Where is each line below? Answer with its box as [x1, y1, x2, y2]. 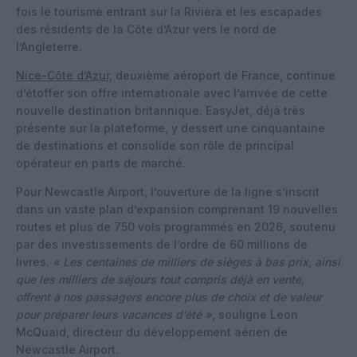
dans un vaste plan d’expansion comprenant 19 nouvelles [16, 202, 338, 216]
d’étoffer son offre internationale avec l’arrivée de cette [16, 85, 328, 100]
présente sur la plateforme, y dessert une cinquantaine [16, 120, 325, 135]
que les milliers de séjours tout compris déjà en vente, [16, 272, 304, 286]
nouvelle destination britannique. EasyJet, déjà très [16, 103, 305, 117]
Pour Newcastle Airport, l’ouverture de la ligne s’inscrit [16, 184, 320, 198]
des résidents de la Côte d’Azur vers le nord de [16, 22, 277, 36]
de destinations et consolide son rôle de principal [16, 138, 294, 152]
